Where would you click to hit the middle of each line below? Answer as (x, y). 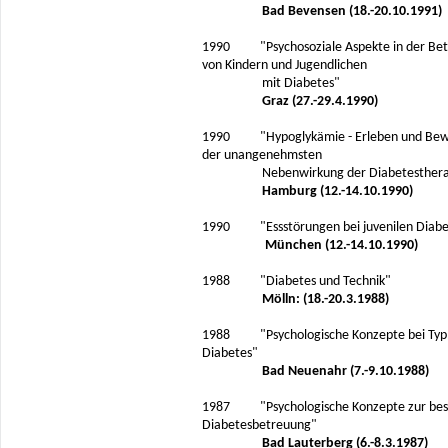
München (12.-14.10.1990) (341, 245)
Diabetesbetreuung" (259, 425)
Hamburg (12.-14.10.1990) (337, 191)
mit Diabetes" (271, 83)
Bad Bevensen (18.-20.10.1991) (352, 11)
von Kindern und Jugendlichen (284, 65)
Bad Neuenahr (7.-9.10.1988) (339, 371)
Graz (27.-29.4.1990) (320, 101)
